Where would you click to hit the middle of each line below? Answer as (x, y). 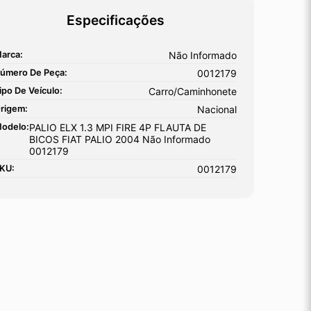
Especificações (115, 20)
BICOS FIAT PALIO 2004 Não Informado (120, 139)
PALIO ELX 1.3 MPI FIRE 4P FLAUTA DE (118, 127)
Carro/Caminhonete (193, 91)
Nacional (217, 109)
